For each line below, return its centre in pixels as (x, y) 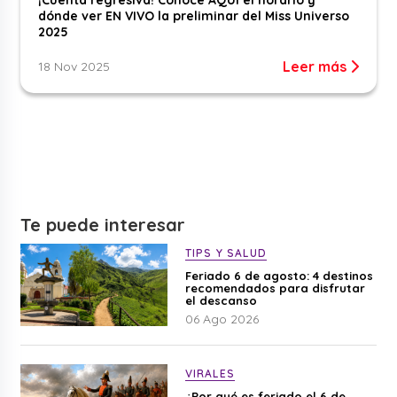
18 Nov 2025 (74, 66)
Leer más (316, 66)
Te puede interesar (103, 224)
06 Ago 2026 (222, 319)
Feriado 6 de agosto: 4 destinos (279, 275)
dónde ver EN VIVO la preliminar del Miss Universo (194, 16)
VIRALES (210, 373)
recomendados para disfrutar (275, 288)
